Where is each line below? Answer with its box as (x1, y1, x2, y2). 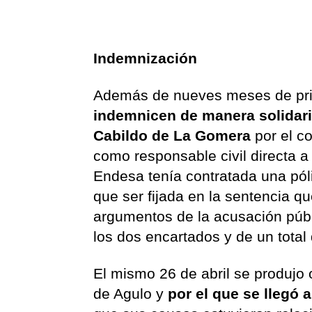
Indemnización (93, 50, 198, 66)
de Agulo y (93, 286, 169, 302)
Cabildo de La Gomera (93, 127, 251, 143)
